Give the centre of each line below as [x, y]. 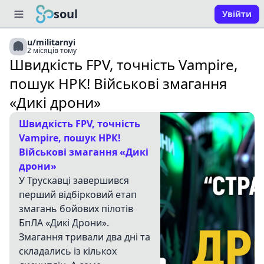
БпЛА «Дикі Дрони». [64, 223]
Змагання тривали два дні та [85, 237]
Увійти [237, 14]
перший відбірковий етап [78, 194]
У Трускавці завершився [74, 180]
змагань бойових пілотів [76, 209]
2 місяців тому [52, 50]
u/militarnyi [51, 42]
